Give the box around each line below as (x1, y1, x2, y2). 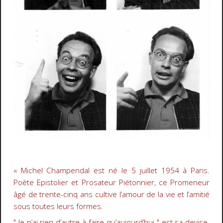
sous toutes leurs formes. (13, 201, 103, 212)
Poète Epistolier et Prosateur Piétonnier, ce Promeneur (13, 177, 210, 188)
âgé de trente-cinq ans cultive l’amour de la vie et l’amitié (13, 189, 210, 200)
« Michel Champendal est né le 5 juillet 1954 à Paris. (13, 165, 210, 176)
